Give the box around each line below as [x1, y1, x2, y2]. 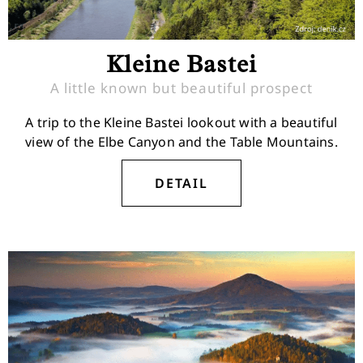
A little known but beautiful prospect [50, 79, 313, 98]
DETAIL [155, 174, 208, 193]
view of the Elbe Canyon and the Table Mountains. [25, 133, 338, 152]
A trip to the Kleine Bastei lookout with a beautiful [25, 113, 338, 132]
